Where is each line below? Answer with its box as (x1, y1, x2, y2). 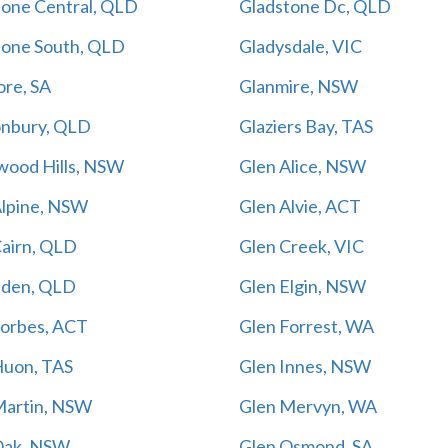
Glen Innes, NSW (239, 354, 371, 377)
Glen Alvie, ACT (239, 194, 361, 217)
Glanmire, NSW (239, 74, 358, 97)
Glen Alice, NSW (239, 154, 366, 177)
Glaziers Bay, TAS (239, 114, 373, 137)
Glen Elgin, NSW (239, 274, 366, 297)
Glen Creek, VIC (239, 234, 364, 257)
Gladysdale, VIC (239, 34, 362, 57)
